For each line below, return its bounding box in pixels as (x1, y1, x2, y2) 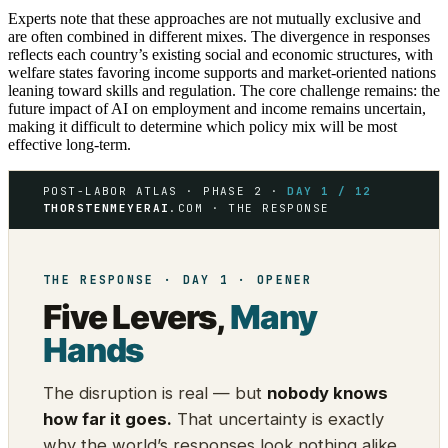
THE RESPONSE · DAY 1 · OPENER (43, 271, 313, 287)
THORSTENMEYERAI (43, 200, 170, 215)
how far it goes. (43, 408, 172, 429)
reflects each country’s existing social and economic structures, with (8, 45, 433, 63)
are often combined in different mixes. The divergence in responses (8, 27, 430, 45)
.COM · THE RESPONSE (169, 200, 330, 215)
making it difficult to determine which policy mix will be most (8, 117, 397, 135)
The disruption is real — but (43, 382, 267, 403)
